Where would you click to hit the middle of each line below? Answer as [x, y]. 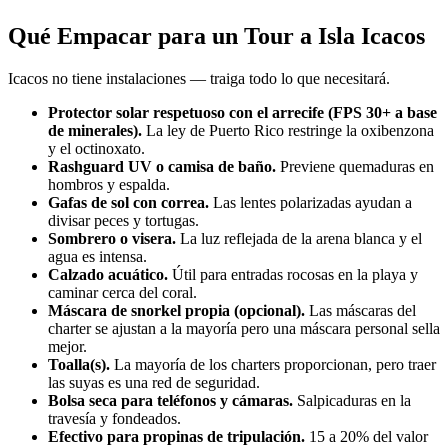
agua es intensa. [97, 256]
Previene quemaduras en [355, 166]
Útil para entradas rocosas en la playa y [293, 274]
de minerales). [95, 130]
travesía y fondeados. [114, 418]
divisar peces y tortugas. [123, 220]
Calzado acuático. [108, 274]
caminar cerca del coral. [122, 292]
